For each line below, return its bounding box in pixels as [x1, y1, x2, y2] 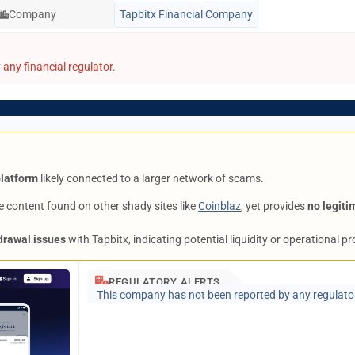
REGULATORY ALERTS [109, 276, 220, 288]
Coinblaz [198, 200, 242, 212]
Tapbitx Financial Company [119, 8, 253, 21]
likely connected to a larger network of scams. [38, 172, 265, 185]
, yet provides [241, 200, 308, 212]
